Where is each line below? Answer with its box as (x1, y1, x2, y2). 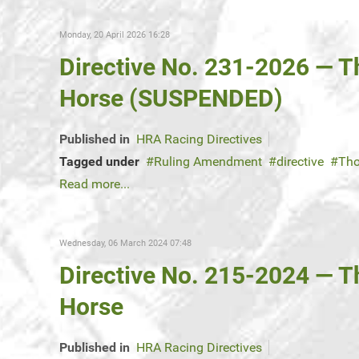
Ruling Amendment (154, 154, 262, 170)
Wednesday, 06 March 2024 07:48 (59, 238, 192, 249)
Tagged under (59, 154, 139, 170)
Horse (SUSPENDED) (59, 84, 283, 113)
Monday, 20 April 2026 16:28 (59, 30, 170, 41)
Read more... (59, 176, 130, 192)
